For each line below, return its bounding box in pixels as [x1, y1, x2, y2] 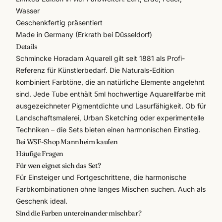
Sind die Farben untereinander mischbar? [16, 208, 142, 218]
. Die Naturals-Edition [106, 65, 174, 74]
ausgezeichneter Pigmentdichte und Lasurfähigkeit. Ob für [16, 101, 206, 110]
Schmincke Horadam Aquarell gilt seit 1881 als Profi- [16, 54, 185, 62]
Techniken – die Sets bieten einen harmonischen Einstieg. [16, 125, 201, 134]
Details [16, 42, 38, 51]
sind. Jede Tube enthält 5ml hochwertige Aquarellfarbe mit [16, 89, 206, 98]
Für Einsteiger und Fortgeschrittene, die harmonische [16, 172, 186, 181]
